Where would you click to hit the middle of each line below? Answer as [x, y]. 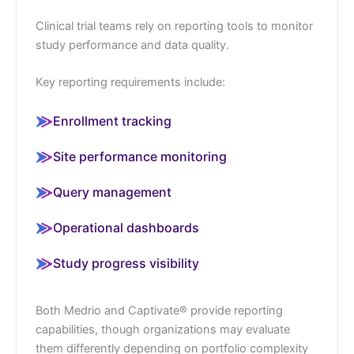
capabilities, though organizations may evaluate [163, 329]
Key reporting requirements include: [130, 83]
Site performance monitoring [140, 156]
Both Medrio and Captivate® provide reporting [159, 310]
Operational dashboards [126, 227]
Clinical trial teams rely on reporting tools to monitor [174, 26]
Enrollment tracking [112, 121]
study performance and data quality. [132, 45]
